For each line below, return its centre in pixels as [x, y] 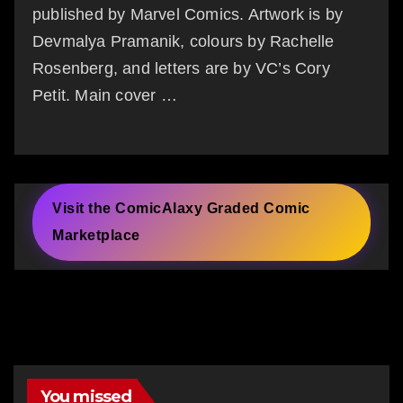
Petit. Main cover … [105, 96]
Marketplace [96, 236]
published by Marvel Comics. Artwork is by [188, 15]
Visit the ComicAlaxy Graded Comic [181, 209]
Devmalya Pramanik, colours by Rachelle [184, 42]
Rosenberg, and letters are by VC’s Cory [181, 69]
